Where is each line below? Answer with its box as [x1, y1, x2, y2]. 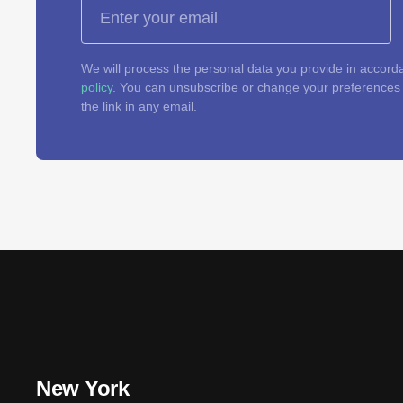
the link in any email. [81, 99, 197, 113]
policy [81, 80, 112, 94]
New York [36, 376, 130, 400]
